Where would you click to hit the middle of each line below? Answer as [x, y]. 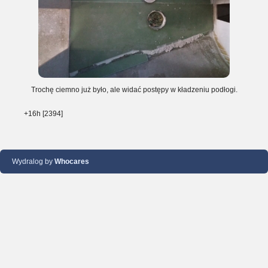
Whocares [72, 162]
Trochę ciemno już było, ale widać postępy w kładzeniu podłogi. [134, 90]
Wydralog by [33, 162]
